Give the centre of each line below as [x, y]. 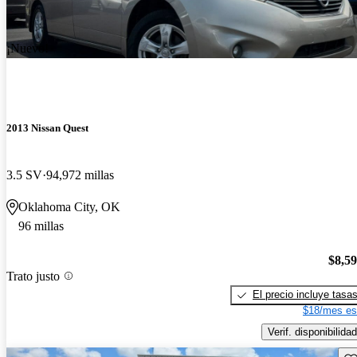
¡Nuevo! [27, 49]
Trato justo [33, 276]
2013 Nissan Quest [47, 128]
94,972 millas [80, 175]
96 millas [41, 226]
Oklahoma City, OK [69, 207]
